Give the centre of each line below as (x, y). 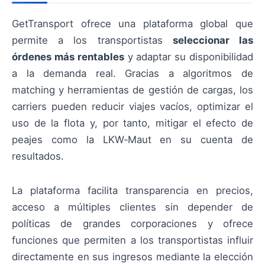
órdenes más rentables (68, 56)
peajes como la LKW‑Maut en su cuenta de (132, 139)
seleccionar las (213, 40)
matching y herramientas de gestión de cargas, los (132, 90)
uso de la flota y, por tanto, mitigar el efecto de (132, 123)
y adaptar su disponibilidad (189, 56)
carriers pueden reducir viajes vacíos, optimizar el (132, 106)
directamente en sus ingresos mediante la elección (132, 257)
